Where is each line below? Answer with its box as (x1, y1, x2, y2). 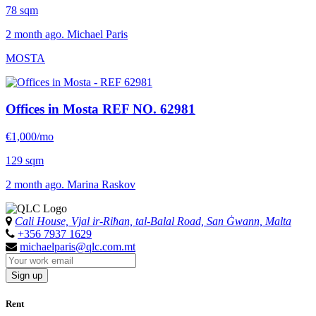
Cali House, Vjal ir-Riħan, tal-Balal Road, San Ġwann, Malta (15, 215, 291, 228)
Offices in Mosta (6, 102, 102, 117)
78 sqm (6, 4, 38, 16)
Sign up (11, 270, 42, 281)
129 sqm (6, 154, 44, 167)
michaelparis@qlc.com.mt (20, 241, 135, 253)
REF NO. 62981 (102, 102, 195, 117)
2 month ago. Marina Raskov (6, 178, 135, 191)
